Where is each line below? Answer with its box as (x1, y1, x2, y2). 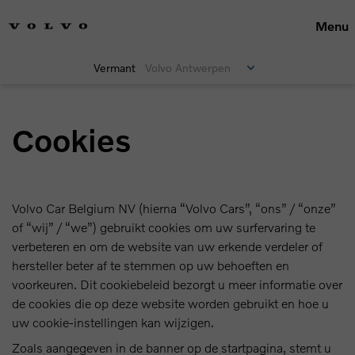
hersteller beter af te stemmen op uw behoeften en (12, 258, 289, 273)
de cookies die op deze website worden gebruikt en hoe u (12, 296, 329, 311)
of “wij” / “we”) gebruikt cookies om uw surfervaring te (12, 219, 315, 235)
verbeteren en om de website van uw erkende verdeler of (12, 239, 323, 254)
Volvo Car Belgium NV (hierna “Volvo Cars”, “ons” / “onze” (12, 200, 336, 216)
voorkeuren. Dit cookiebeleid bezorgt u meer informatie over (12, 277, 342, 292)
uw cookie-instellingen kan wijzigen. (12, 315, 214, 330)
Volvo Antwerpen (145, 61, 231, 74)
